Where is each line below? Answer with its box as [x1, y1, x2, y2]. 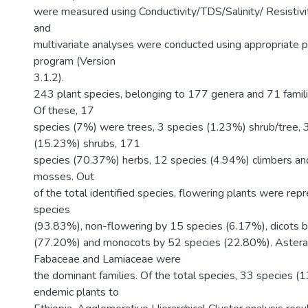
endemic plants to [34, 285, 119, 300]
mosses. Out [34, 169, 94, 184]
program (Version [34, 54, 115, 69]
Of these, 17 [34, 103, 94, 118]
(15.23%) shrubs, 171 [34, 136, 140, 151]
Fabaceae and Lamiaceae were [34, 252, 181, 267]
